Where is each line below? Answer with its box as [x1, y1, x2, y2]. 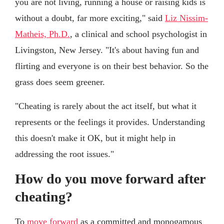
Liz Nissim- [165, 13, 208, 23]
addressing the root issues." [15, 149, 114, 159]
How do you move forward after [15, 171, 205, 187]
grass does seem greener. [15, 77, 105, 87]
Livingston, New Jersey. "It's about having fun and [15, 45, 199, 55]
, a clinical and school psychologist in [70, 29, 207, 39]
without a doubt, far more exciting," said [15, 13, 165, 23]
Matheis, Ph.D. [15, 29, 70, 39]
